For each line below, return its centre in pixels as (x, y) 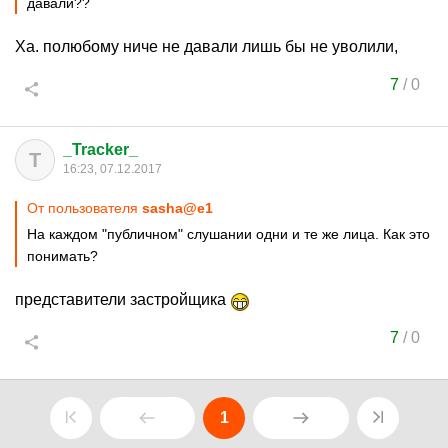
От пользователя (84, 208)
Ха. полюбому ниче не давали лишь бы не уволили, (206, 46)
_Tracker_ (100, 149)
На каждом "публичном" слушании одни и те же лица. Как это (228, 234)
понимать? (62, 256)
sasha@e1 (177, 208)
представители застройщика (122, 299)
